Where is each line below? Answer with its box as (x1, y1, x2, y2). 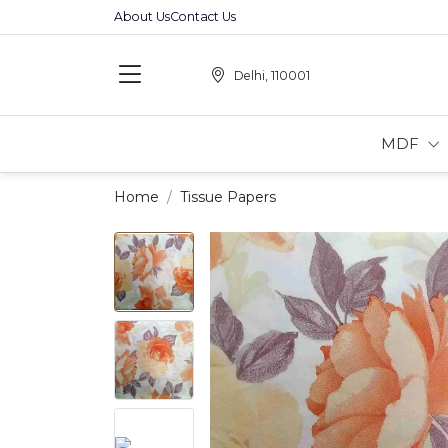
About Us (114, 9, 170, 24)
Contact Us (170, 9, 236, 24)
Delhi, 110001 (234, 67, 310, 83)
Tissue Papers (180, 188, 276, 206)
